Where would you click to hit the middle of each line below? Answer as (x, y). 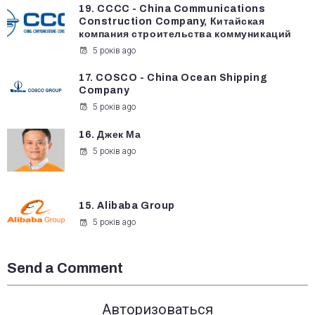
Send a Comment (65, 268)
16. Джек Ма (110, 134)
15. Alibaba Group (127, 205)
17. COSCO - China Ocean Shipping (173, 77)
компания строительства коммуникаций (185, 34)
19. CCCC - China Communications (172, 8)
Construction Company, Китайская (172, 21)
